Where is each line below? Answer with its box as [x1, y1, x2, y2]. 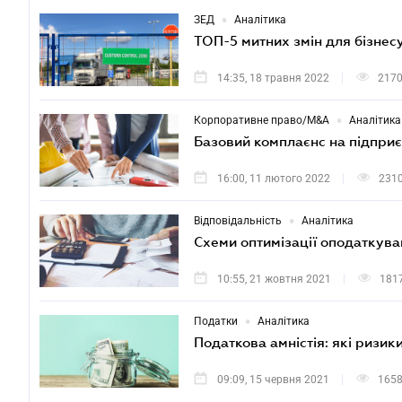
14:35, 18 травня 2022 [217, 72, 329, 85]
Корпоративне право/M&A [194, 114, 329, 127]
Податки [194, 315, 238, 328]
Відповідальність [194, 214, 282, 228]
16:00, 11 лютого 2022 [217, 172, 330, 186]
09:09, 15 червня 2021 [217, 373, 329, 387]
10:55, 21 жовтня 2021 [217, 273, 331, 286]
